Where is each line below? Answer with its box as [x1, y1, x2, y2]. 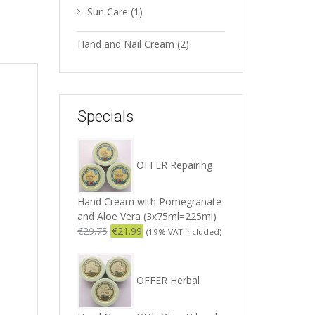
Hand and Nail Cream [77, 37, 174, 51]
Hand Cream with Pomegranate [77, 195, 221, 208]
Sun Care [86, 5, 128, 19]
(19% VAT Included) [146, 226, 222, 237]
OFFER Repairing [136, 157, 212, 172]
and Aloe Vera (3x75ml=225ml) [77, 210, 217, 223]
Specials [77, 108, 134, 125]
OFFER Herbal [136, 273, 200, 287]
